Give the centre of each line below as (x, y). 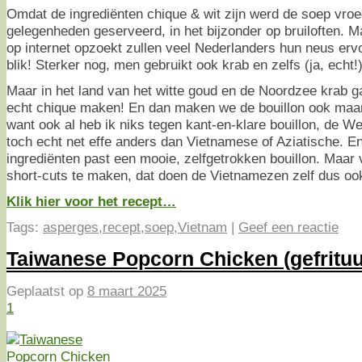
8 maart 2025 (127, 291)
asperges (71, 227)
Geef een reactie (288, 227)
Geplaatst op (47, 291)
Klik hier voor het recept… (91, 202)
